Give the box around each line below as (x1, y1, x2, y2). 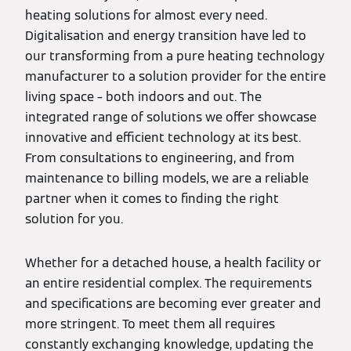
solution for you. (25, 211, 123, 227)
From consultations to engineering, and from (25, 150, 295, 166)
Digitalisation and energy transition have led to (25, 27, 306, 44)
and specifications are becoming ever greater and (25, 295, 321, 312)
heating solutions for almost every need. (25, 7, 267, 24)
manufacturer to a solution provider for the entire (25, 68, 326, 85)
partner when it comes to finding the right (25, 190, 279, 207)
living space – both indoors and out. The (25, 89, 262, 105)
